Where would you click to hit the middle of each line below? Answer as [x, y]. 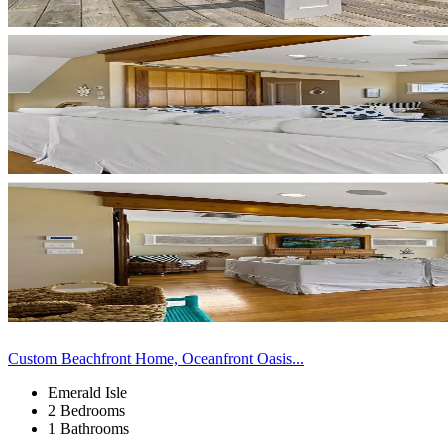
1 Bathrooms [88, 428]
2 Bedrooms [86, 410]
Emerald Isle [87, 392]
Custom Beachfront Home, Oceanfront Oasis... [156, 358]
